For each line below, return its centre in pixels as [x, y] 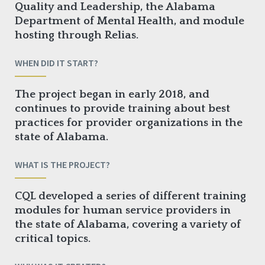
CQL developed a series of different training [130, 196]
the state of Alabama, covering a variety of [128, 225]
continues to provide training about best [122, 109]
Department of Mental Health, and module [130, 21]
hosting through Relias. [77, 35]
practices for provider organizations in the [129, 123]
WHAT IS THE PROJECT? [62, 165]
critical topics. [53, 239]
